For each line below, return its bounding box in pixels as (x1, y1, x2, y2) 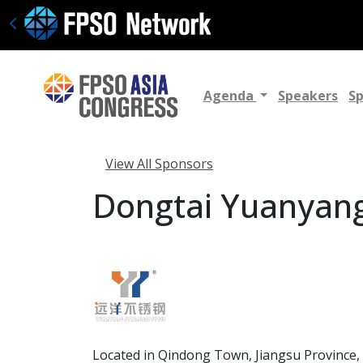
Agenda (203, 87, 257, 105)
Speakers (278, 87, 339, 105)
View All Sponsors (105, 155, 213, 173)
